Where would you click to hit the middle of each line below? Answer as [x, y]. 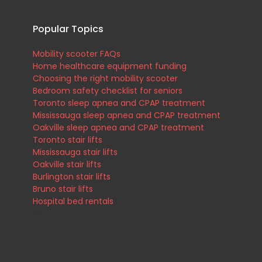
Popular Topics [68, 29]
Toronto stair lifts [68, 139]
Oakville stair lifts [67, 164]
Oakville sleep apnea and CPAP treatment [118, 127]
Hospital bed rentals [73, 201]
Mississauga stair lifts [75, 152]
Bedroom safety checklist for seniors [108, 90]
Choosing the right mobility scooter [105, 78]
